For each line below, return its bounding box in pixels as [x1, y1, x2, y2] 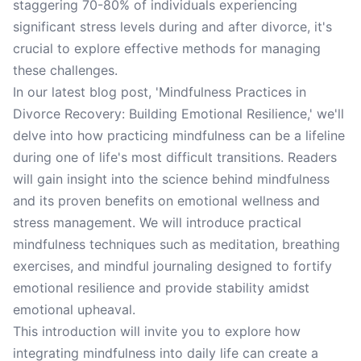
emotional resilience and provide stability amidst [13, 280, 309, 296]
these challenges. [13, 62, 118, 78]
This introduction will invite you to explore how [13, 323, 301, 339]
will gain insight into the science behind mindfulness [13, 171, 330, 187]
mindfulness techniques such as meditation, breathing [13, 236, 340, 252]
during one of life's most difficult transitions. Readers [13, 149, 337, 165]
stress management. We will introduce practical [13, 214, 301, 230]
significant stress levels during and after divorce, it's [13, 19, 332, 35]
